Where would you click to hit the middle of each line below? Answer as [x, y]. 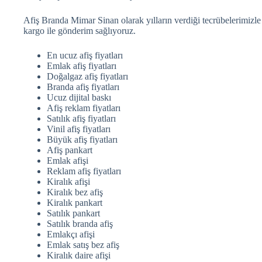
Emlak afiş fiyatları [82, 66]
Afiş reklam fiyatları [84, 108]
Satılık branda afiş [80, 224]
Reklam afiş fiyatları [84, 171]
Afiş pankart [70, 150]
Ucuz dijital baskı [79, 98]
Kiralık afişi [68, 182]
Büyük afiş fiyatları [82, 140]
